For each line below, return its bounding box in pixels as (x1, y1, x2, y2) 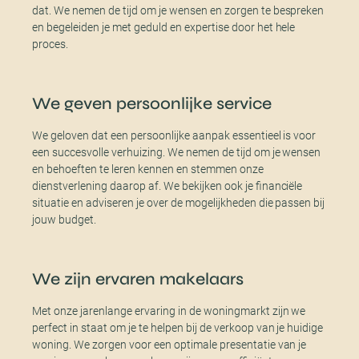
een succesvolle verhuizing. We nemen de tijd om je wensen (32, 145, 321, 159)
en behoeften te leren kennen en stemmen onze (32, 162, 264, 175)
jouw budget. (32, 212, 96, 226)
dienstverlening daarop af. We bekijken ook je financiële (32, 179, 303, 192)
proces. (32, 37, 68, 50)
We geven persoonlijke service (32, 93, 272, 114)
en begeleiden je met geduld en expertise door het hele (32, 20, 296, 34)
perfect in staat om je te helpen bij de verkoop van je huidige (32, 321, 324, 334)
